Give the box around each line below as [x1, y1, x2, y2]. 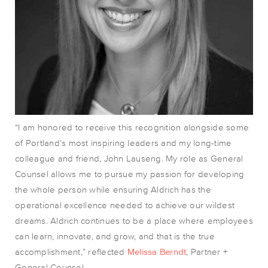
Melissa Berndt [127, 246, 187, 257]
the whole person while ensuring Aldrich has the [15, 184, 211, 194]
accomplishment [15, 246, 81, 257]
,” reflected [80, 246, 127, 257]
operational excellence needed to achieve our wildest [15, 200, 234, 210]
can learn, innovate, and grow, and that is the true [15, 231, 215, 241]
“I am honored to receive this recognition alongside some [15, 122, 249, 132]
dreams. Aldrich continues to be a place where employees [15, 215, 253, 226]
